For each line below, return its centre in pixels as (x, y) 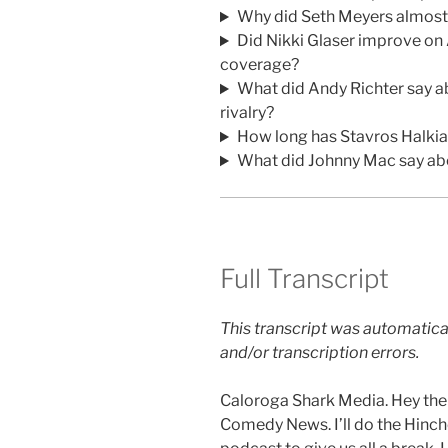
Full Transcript (304, 279)
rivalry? (247, 113)
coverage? (259, 65)
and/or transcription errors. (319, 352)
